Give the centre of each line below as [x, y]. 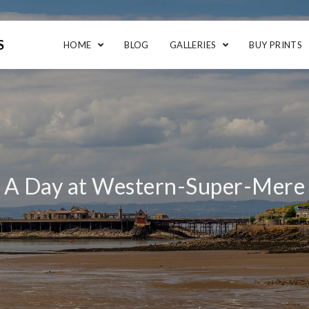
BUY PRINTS [276, 45]
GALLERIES [194, 45]
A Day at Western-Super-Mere [154, 186]
